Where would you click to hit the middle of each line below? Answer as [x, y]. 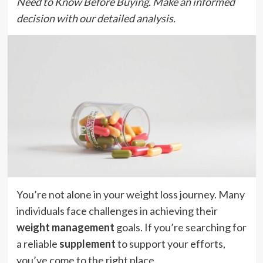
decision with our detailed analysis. [96, 18]
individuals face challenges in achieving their [117, 210]
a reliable [38, 243]
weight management [65, 227]
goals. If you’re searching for [180, 227]
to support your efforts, [170, 243]
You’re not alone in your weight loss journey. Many [130, 194]
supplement [87, 243]
